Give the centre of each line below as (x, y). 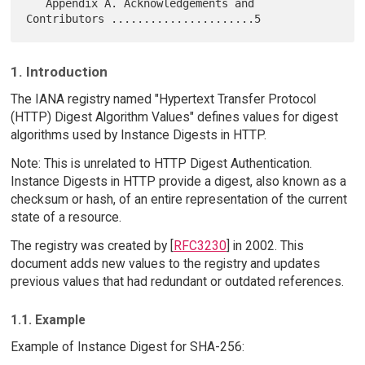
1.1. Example (48, 319)
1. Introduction (59, 71)
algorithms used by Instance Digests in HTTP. (138, 135)
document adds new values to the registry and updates (165, 264)
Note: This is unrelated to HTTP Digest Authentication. (161, 164)
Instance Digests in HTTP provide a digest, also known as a (178, 182)
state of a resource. (66, 218)
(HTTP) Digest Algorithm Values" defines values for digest (174, 117)
